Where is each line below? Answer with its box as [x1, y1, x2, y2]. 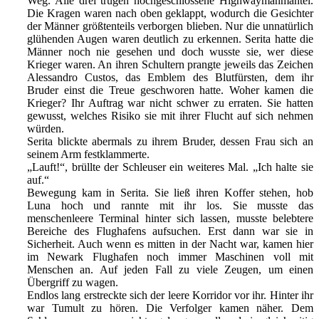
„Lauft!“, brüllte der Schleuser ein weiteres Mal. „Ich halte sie [27, 161, 313, 174]
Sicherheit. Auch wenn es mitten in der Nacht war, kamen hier [27, 238, 313, 251]
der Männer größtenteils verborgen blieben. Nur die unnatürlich [27, 20, 313, 33]
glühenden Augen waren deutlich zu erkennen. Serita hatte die [27, 33, 313, 46]
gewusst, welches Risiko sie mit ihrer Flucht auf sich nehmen [27, 110, 313, 122]
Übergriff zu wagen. [27, 276, 118, 289]
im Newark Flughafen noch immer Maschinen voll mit [27, 251, 313, 263]
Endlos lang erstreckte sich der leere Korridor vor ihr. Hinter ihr [27, 289, 313, 302]
